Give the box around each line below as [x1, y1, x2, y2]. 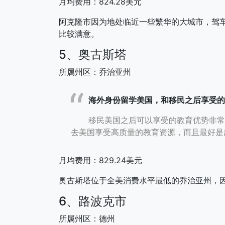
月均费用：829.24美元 [59, 155, 142, 165]
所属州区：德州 [59, 213, 115, 223]
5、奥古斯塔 [59, 47, 127, 62]
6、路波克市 [59, 193, 127, 208]
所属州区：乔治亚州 [59, 66, 131, 77]
